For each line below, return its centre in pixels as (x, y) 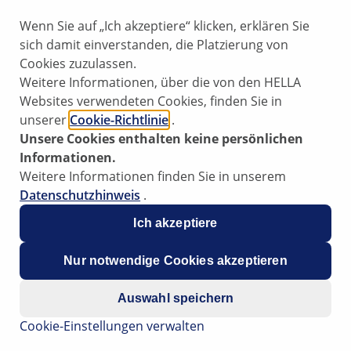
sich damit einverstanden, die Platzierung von (154, 44)
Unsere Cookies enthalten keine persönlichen (162, 138)
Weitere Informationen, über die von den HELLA (161, 82)
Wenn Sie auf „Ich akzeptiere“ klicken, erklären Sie (165, 25)
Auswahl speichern (175, 298)
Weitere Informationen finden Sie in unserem (153, 176)
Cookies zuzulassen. (78, 63)
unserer (45, 119)
